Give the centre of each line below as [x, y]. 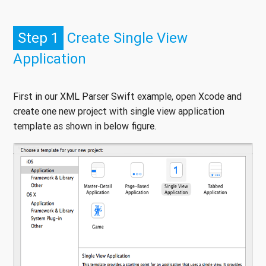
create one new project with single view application [119, 111]
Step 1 [38, 38]
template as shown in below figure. [86, 126]
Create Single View [126, 38]
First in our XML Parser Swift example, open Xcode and [127, 96]
